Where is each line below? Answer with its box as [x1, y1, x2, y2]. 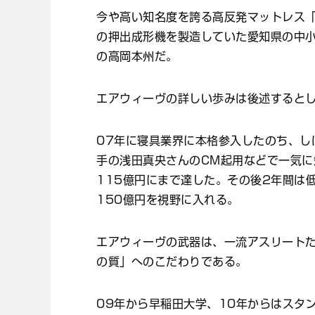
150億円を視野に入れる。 [96, 194, 239, 206]
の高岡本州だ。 [96, 51, 178, 63]
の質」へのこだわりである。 [96, 256, 247, 268]
